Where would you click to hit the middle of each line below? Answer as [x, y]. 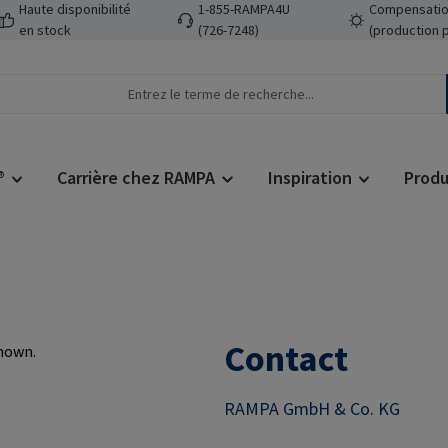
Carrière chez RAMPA [136, 178]
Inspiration [309, 178]
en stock [44, 30]
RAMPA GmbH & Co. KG [312, 409]
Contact [286, 359]
